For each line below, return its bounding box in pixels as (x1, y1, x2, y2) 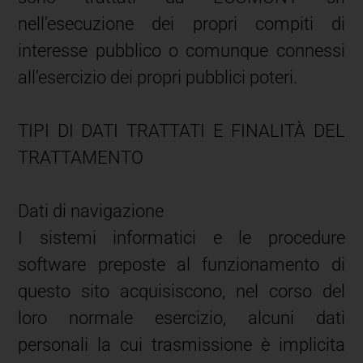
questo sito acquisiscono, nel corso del (18, 280, 345, 301)
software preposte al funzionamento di (18, 254, 345, 275)
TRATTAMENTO (18, 147, 144, 168)
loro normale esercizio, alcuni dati (18, 307, 345, 328)
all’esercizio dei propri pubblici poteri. (18, 66, 298, 88)
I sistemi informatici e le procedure (18, 227, 345, 248)
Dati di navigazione (18, 200, 164, 221)
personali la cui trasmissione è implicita (18, 334, 345, 355)
